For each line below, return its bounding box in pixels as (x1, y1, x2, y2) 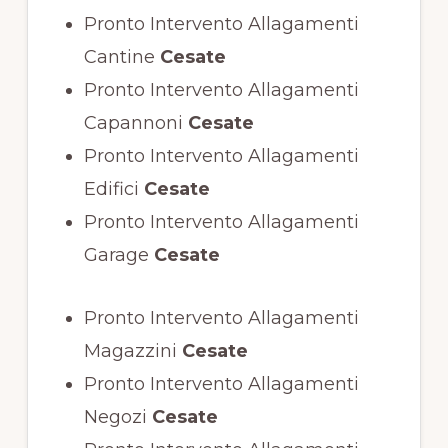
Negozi (83, 406, 147, 429)
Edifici (83, 178, 139, 201)
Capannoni (83, 112, 183, 135)
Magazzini (83, 340, 177, 363)
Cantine (83, 46, 155, 69)
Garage (83, 244, 149, 267)
